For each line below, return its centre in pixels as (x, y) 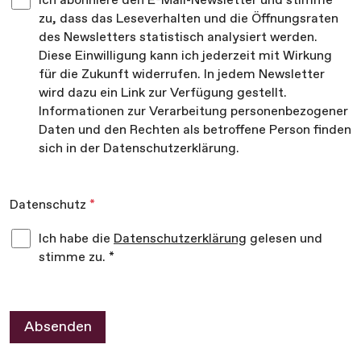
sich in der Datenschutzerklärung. (139, 147)
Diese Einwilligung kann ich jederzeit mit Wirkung (185, 55)
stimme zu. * (77, 256)
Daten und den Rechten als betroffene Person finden (195, 129)
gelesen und (284, 238)
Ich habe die (76, 238)
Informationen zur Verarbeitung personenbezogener (193, 110)
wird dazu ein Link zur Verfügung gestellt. (163, 92)
